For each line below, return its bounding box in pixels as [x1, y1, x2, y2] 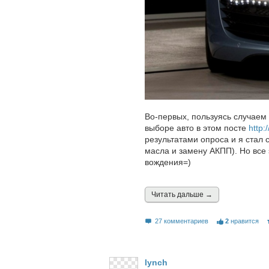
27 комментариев [155, 217, 209, 225]
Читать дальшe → [151, 190, 213, 199]
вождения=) [145, 157, 191, 168]
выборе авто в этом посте [145, 123, 249, 133]
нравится [230, 217, 259, 225]
